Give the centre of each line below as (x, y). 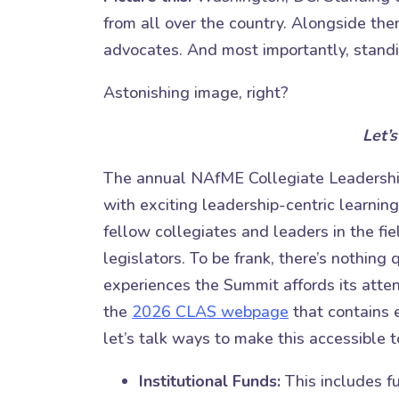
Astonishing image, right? (196, 92)
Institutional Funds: (210, 381)
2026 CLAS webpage (210, 311)
